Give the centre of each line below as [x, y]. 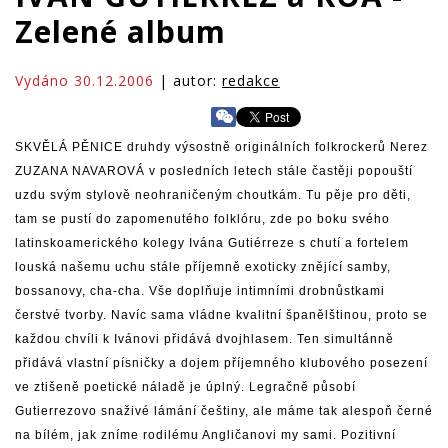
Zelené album [120, 31]
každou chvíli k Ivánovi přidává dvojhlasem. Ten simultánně [204, 339]
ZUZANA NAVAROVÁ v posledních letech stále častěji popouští [214, 171]
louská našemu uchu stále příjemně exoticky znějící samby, [203, 267]
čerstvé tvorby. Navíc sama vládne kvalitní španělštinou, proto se [221, 315]
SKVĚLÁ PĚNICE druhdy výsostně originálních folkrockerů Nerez [221, 147]
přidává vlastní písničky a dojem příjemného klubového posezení [221, 363]
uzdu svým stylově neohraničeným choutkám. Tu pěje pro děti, [213, 195]
